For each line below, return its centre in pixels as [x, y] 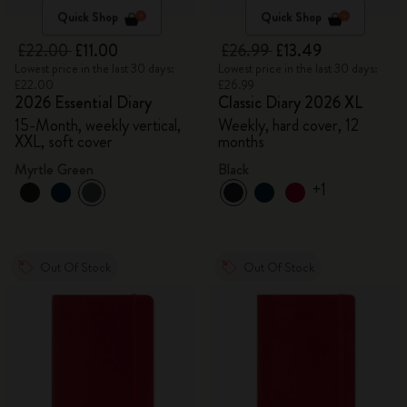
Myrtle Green [54, 169]
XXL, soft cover [64, 142]
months [241, 142]
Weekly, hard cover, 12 [288, 125]
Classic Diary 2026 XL [290, 103]
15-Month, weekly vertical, [98, 125]
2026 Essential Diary [83, 103]
